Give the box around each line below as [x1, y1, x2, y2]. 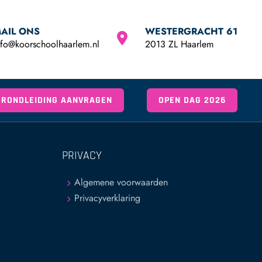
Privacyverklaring [74, 191, 140, 205]
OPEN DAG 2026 [158, 94, 226, 106]
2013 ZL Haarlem [145, 37, 213, 51]
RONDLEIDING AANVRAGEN [1, 94, 112, 106]
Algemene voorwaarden [74, 175, 168, 189]
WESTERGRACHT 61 [145, 25, 237, 38]
